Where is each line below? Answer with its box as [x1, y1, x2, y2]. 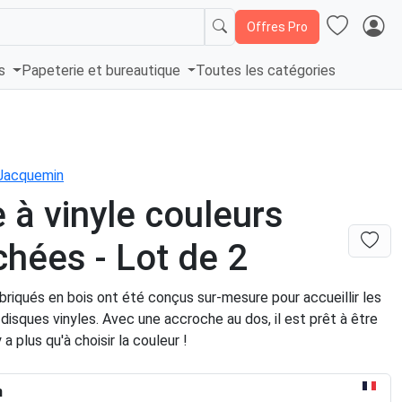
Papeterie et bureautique [21, 62, 184, 80]
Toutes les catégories [196, 62, 336, 80]
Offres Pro [247, 19, 308, 34]
